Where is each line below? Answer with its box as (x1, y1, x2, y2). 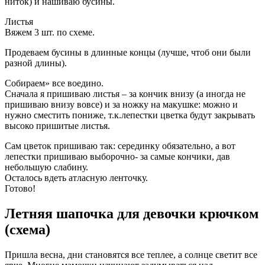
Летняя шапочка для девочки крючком (5, 205, 258, 221)
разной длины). (5, 57, 67, 68)
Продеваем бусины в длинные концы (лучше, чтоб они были (5, 47, 251, 57)
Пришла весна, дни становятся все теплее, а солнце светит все (5, 249, 257, 260)
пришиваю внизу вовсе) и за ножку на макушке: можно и (5, 99, 238, 109)
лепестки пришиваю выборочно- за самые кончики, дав (5, 151, 230, 161)
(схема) (5, 221, 50, 237)
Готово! (5, 183, 35, 193)
